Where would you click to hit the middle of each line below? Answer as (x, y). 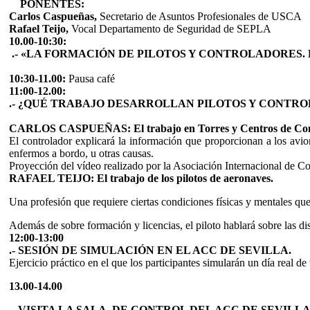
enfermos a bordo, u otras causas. (81, 153)
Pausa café (90, 78)
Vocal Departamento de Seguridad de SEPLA (171, 28)
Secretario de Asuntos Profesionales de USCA (201, 16)
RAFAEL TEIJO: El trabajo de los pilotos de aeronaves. (141, 178)
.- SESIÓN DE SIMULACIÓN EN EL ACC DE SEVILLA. (152, 250)
